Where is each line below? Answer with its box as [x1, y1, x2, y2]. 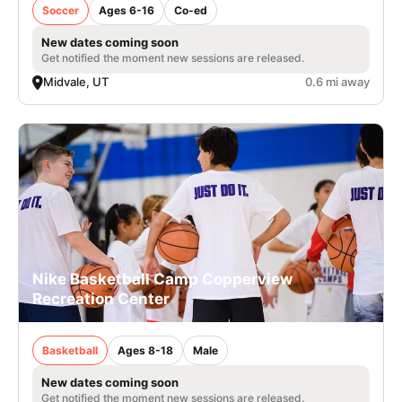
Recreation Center [32, 289, 170, 308]
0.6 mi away [305, 74, 370, 90]
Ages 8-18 [118, 343, 173, 357]
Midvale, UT [43, 74, 109, 90]
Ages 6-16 [99, 4, 154, 18]
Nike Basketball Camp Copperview [32, 269, 293, 288]
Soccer [42, 4, 79, 18]
